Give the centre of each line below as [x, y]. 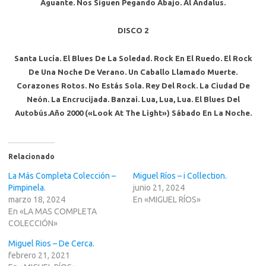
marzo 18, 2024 [37, 199]
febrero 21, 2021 [39, 255]
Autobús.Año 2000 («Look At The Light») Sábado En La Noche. [133, 113]
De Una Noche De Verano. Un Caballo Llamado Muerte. [133, 72]
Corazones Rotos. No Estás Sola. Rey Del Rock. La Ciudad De [133, 85]
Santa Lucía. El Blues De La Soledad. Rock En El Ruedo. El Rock [133, 58]
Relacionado [31, 156]
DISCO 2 [133, 30]
